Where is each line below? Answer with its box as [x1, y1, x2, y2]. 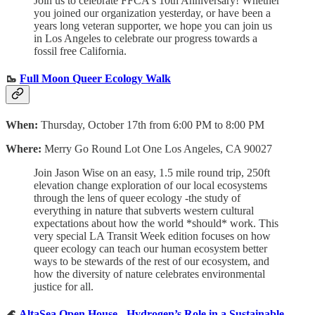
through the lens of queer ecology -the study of [34, 192, 240, 205]
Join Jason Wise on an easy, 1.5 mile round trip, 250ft [34, 167, 270, 179]
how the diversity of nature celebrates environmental [34, 268, 265, 281]
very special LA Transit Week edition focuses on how [34, 230, 271, 243]
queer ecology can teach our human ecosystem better [34, 243, 267, 255]
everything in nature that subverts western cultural [34, 205, 254, 217]
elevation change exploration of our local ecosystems [34, 179, 267, 192]
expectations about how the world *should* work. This [34, 217, 278, 230]
